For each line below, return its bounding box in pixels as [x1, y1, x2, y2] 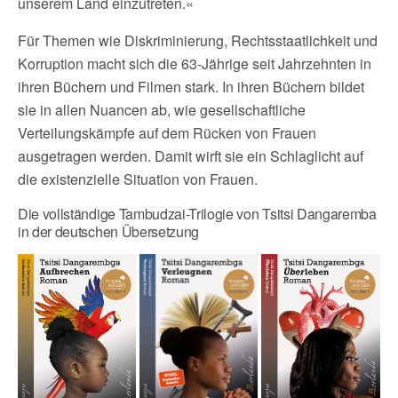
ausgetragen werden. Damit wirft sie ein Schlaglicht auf [18, 146, 363, 166]
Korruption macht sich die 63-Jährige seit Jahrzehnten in [18, 53, 371, 74]
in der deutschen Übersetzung [18, 221, 200, 242]
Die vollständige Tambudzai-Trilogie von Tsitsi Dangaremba [18, 203, 377, 224]
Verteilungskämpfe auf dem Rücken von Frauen [18, 123, 316, 143]
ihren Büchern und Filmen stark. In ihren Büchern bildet [18, 76, 364, 97]
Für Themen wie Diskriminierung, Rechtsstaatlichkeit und [18, 30, 378, 51]
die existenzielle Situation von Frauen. [18, 169, 258, 189]
